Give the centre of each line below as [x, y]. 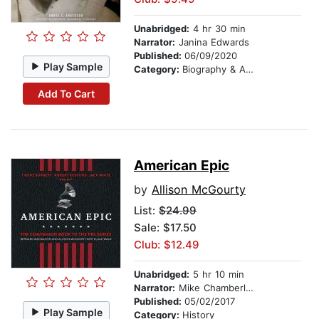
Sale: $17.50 [165, 228]
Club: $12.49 [167, 245]
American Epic [182, 166]
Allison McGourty [199, 190]
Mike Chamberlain [210, 288]
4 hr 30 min [218, 29]
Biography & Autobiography [214, 69]
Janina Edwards [212, 42]
